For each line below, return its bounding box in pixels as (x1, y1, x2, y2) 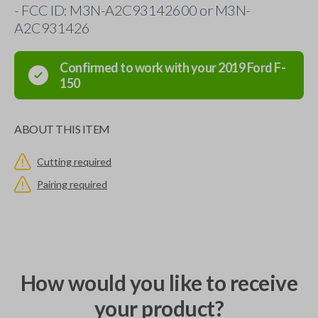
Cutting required (37, 155, 111, 168)
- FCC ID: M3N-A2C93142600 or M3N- (14, 1, 251, 18)
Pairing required (37, 178, 107, 190)
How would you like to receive (20, 270, 298, 295)
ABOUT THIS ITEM (14, 122, 110, 136)
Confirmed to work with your (60, 60, 218, 75)
